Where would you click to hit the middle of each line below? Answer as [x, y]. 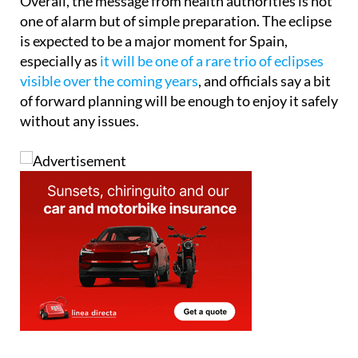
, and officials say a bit [265, 110]
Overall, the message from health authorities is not [176, 30]
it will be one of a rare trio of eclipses [212, 90]
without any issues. [80, 150]
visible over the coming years [109, 110]
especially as [60, 90]
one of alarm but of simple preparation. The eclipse [176, 50]
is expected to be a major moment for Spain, [154, 70]
